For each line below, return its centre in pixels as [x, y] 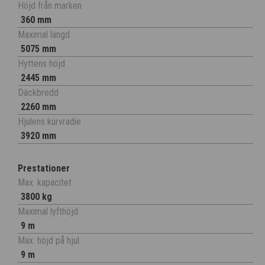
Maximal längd [44, 35]
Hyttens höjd [41, 64]
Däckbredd [38, 93]
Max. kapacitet [45, 183]
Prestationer [44, 169]
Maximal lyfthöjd [48, 212]
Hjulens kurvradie [49, 122]
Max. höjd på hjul [49, 241]
